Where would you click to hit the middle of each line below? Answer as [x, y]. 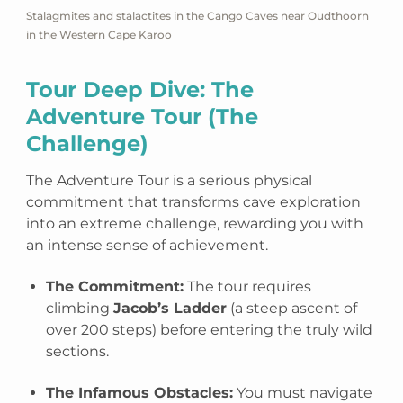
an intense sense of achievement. [148, 246]
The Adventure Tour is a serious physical [170, 181]
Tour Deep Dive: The [140, 90]
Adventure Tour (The [143, 117]
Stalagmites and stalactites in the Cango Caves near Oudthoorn [198, 16]
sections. [78, 352]
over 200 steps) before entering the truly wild [210, 330]
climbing [80, 309]
